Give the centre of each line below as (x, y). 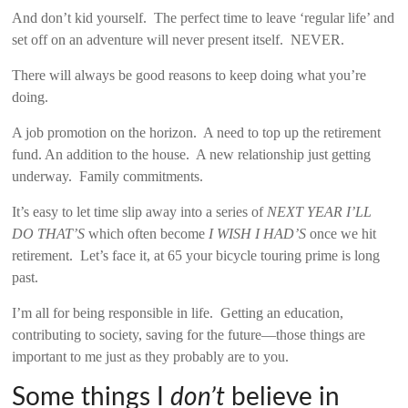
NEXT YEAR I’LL (320, 211)
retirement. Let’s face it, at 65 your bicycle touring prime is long (196, 255)
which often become (149, 233)
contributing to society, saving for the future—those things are (189, 334)
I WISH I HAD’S (258, 233)
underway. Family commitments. (108, 176)
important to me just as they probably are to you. (151, 356)
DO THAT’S (51, 233)
